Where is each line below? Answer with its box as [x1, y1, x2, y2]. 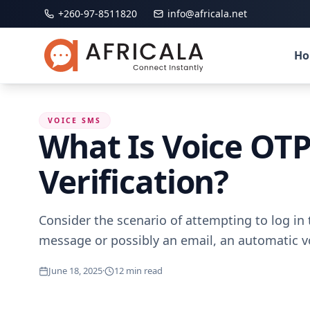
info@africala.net [167, 7, 247, 20]
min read [124, 264, 163, 277]
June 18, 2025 [48, 264, 102, 277]
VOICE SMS [48, 116, 102, 125]
